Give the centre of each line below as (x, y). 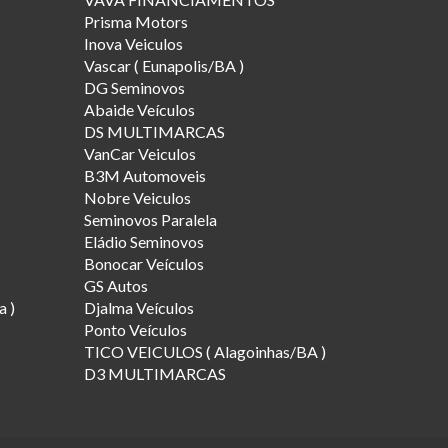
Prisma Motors (135, 21)
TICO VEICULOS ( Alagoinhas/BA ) (204, 351)
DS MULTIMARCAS (154, 131)
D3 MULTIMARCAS (154, 373)
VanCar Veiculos (139, 153)
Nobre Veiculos (137, 197)
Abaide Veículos (139, 109)
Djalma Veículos (138, 307)
